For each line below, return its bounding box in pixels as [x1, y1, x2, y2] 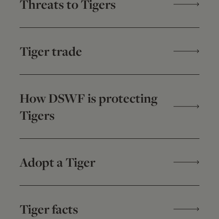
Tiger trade [20, 43, 82, 60]
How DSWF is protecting [20, 89, 157, 107]
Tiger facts [20, 200, 78, 218]
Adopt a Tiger [20, 153, 95, 171]
